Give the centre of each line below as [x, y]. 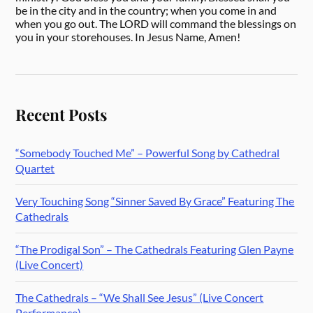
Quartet [35, 168]
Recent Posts [61, 114]
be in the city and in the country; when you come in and [146, 10]
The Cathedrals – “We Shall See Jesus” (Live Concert [140, 297]
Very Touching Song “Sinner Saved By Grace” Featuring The [155, 201]
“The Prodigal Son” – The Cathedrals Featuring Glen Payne [155, 249]
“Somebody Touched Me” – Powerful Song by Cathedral [148, 152]
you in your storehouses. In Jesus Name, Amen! [128, 36]
